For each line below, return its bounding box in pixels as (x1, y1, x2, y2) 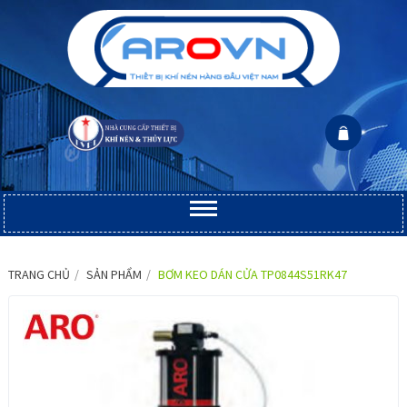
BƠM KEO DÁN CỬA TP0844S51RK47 (158, 266, 347, 283)
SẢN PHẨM (86, 266, 142, 283)
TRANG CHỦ (8, 266, 70, 283)
